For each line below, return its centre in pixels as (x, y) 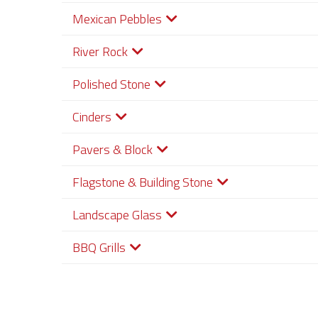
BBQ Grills (99, 247)
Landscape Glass (117, 215)
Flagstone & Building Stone (143, 182)
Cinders (92, 117)
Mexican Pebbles (117, 19)
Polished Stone (111, 84)
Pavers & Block (113, 149)
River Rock (100, 51)
